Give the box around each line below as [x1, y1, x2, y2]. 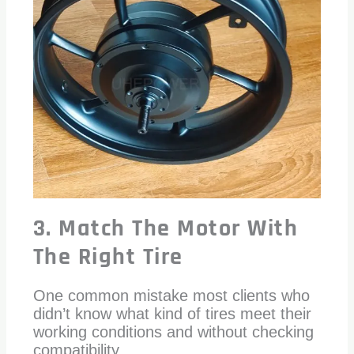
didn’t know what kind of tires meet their [32, 305, 311, 323]
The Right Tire [32, 242, 183, 273]
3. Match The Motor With [32, 213, 299, 244]
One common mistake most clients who [32, 287, 310, 305]
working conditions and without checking [32, 323, 314, 341]
